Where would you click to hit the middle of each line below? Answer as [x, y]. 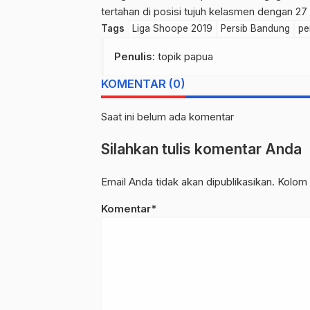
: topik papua [183, 57]
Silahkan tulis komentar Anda [201, 149]
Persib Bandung [255, 29]
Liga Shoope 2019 [172, 29]
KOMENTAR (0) [143, 84]
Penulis [133, 57]
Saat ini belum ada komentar [167, 117]
